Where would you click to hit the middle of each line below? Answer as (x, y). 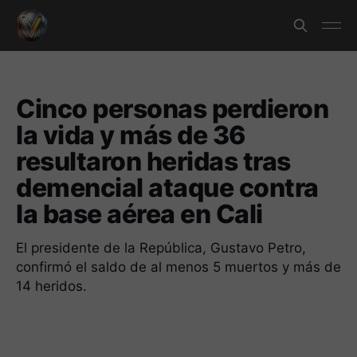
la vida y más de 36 (131, 135)
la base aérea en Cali (139, 214)
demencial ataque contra (167, 188)
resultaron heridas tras (153, 161)
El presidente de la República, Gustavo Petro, (161, 248)
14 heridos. (51, 286)
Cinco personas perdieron (173, 109)
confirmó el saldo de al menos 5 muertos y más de (178, 267)
